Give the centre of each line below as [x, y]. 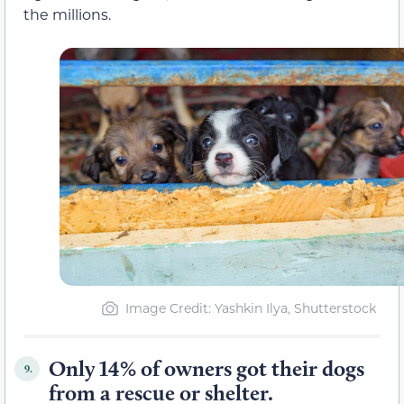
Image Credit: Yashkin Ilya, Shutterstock [250, 308]
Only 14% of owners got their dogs [207, 369]
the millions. [67, 14]
